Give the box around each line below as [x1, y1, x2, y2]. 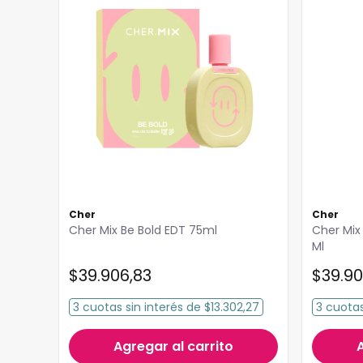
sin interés [122, 298, 183, 315]
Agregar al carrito [113, 336, 233, 356]
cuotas [83, 298, 122, 315]
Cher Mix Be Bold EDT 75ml [69, 222, 217, 238]
